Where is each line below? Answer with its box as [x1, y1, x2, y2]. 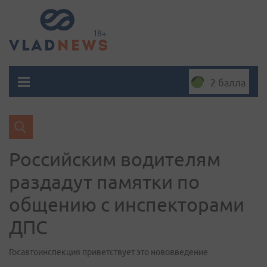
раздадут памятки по [9, 171, 200, 193]
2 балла [210, 77, 246, 88]
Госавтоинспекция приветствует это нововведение [9, 247, 208, 257]
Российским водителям [9, 148, 221, 170]
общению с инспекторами [9, 194, 244, 215]
